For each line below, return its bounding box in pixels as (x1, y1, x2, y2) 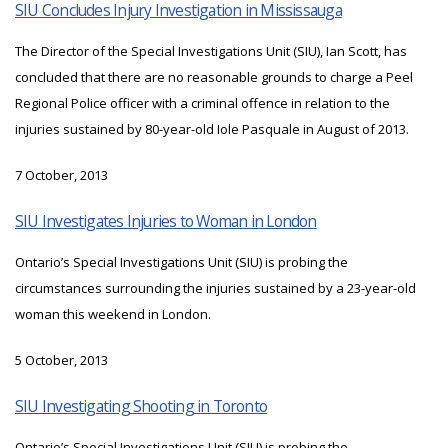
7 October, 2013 (15, 166, 108, 185)
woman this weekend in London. (15, 305, 211, 324)
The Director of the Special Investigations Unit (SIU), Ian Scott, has (15, 42, 407, 61)
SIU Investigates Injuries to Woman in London (15, 210, 317, 233)
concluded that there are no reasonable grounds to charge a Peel (15, 68, 413, 87)
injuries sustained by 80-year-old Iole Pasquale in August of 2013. (15, 120, 409, 139)
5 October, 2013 (15, 351, 108, 370)
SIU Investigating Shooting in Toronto (15, 395, 268, 418)
